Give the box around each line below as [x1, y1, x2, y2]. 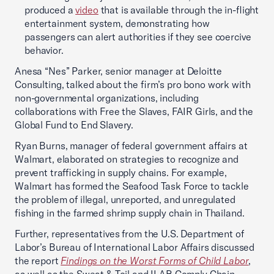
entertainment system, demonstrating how [24, 17, 210, 29]
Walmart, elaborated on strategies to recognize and [15, 153, 239, 165]
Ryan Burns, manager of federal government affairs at [15, 139, 248, 152]
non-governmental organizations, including [15, 92, 199, 104]
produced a [24, 4, 76, 16]
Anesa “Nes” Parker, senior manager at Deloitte [15, 65, 222, 77]
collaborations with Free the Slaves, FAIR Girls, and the [15, 105, 253, 117]
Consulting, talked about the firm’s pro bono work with [15, 78, 251, 91]
